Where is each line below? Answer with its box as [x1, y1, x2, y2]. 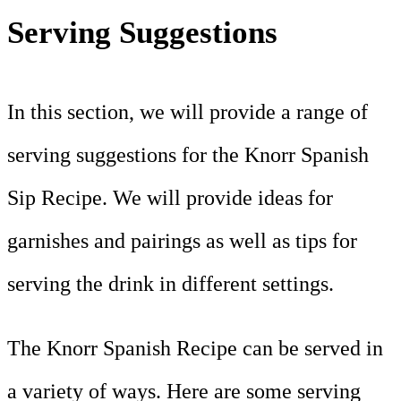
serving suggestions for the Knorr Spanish [7, 143, 369, 167]
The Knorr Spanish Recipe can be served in [7, 337, 383, 361]
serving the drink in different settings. [7, 272, 334, 296]
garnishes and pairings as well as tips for [7, 229, 357, 253]
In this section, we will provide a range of [7, 100, 368, 124]
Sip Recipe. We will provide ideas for [7, 186, 333, 210]
